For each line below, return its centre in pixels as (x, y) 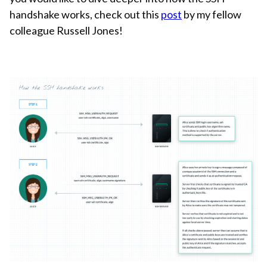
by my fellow (212, 14)
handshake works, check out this (85, 14)
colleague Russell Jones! (66, 30)
